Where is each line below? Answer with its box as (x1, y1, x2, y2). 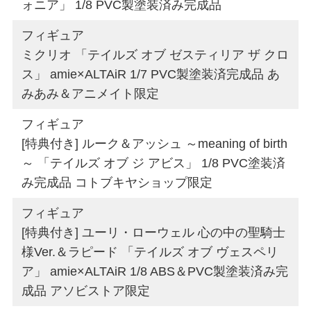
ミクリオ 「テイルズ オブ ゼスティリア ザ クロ (22, 47, 289, 62)
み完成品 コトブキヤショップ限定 (22, 175, 213, 190)
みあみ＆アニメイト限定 (22, 86, 160, 101)
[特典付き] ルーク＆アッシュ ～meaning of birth (22, 136, 288, 151)
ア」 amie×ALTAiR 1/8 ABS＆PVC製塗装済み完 (22, 264, 289, 278)
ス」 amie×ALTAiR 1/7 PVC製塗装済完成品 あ (22, 67, 280, 81)
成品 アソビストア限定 (22, 283, 151, 298)
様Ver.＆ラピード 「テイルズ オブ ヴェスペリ (22, 244, 279, 259)
